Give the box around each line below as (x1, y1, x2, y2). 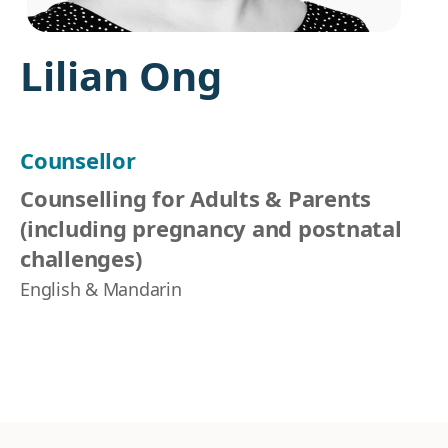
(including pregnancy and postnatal (20, 213, 402, 243)
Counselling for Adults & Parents (20, 183, 371, 213)
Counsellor (20, 145, 136, 175)
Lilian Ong (20, 48, 222, 103)
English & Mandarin (20, 277, 182, 301)
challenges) (20, 243, 142, 273)
